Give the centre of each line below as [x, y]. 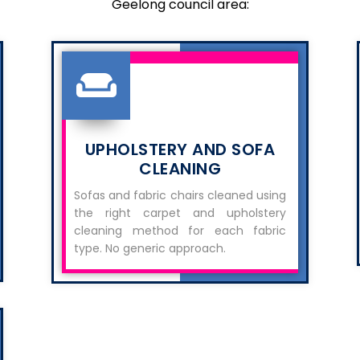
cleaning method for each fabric [180, 231]
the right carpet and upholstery [180, 213]
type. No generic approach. [150, 248]
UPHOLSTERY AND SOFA [180, 149]
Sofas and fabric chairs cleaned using [180, 195]
